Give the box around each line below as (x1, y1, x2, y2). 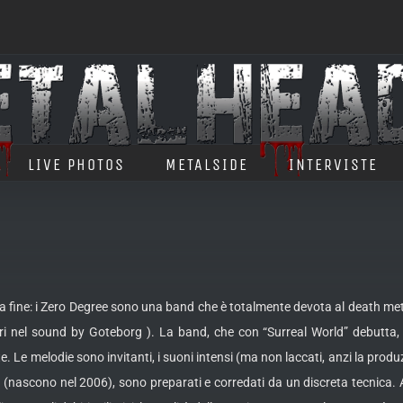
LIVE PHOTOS (28, 154, 125, 175)
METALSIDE (166, 154, 248, 175)
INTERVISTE (289, 154, 378, 175)
